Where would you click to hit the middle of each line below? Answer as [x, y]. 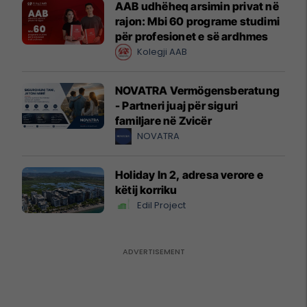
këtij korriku [146, 189]
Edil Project [161, 205]
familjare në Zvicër [163, 120]
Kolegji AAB [162, 51]
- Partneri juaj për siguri [177, 105]
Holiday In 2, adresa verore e [189, 174]
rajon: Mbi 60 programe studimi [197, 21]
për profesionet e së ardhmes [192, 36]
